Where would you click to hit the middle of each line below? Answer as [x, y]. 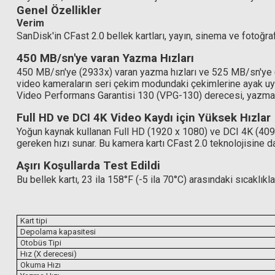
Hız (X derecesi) [48, 254]
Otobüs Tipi [41, 243]
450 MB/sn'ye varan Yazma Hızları [105, 58]
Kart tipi [34, 221]
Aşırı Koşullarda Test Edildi [88, 166]
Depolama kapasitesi [58, 232]
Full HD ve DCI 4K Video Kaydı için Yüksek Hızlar [144, 118]
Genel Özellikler [59, 10]
